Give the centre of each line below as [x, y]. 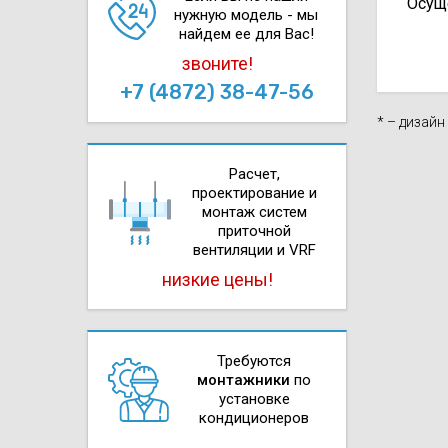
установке [254, 399]
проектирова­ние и [254, 193]
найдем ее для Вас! [246, 34]
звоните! [217, 64]
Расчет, [254, 174]
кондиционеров [254, 418]
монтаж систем [254, 212]
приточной [254, 231]
